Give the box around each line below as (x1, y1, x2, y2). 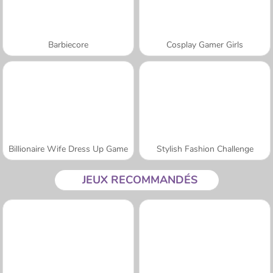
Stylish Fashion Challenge (156, 143, 253, 155)
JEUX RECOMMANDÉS (82, 172, 197, 187)
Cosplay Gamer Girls (166, 38, 243, 51)
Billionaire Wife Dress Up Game (9, 143, 128, 155)
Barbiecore (48, 38, 88, 51)
